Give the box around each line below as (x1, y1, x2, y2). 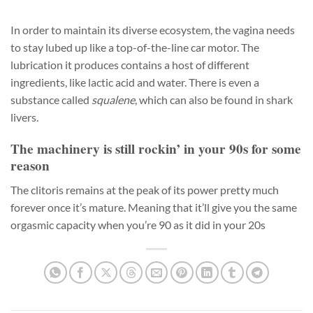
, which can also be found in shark (135, 93, 293, 107)
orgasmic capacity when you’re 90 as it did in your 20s (10, 217, 265, 231)
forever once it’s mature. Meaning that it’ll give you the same (10, 200, 297, 214)
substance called (10, 93, 92, 107)
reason (10, 156, 50, 176)
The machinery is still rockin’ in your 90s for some (10, 139, 301, 159)
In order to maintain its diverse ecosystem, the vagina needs (10, 23, 295, 37)
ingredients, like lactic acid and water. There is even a (10, 75, 259, 89)
